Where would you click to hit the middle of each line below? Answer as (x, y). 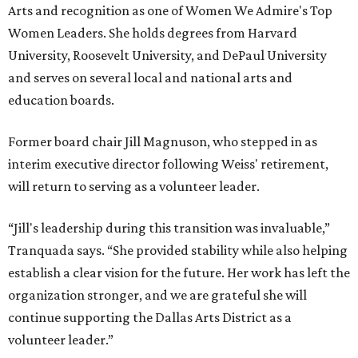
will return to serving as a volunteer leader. (134, 187)
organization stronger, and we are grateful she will (157, 295)
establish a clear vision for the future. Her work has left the (179, 273)
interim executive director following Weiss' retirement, (168, 164)
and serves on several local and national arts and (150, 78)
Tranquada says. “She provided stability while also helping (178, 251)
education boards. (61, 100)
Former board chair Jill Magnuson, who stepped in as (163, 142)
